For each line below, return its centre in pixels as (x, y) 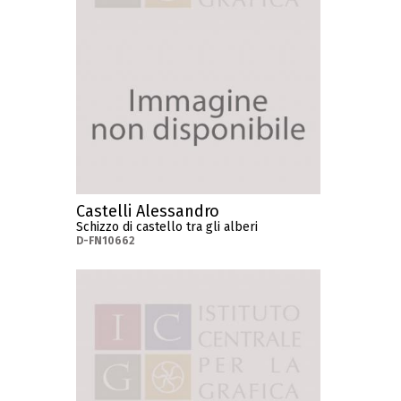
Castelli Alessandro (148, 211)
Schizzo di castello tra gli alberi (167, 226)
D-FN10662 (106, 240)
